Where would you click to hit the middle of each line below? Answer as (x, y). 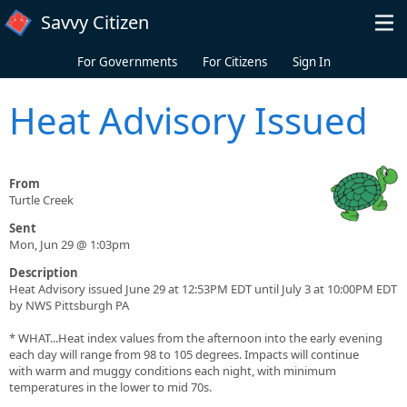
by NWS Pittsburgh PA (69, 306)
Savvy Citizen (95, 22)
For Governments (127, 62)
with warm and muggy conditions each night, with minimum (173, 371)
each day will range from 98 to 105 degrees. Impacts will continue (184, 355)
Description (44, 273)
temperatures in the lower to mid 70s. (110, 387)
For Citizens (234, 62)
